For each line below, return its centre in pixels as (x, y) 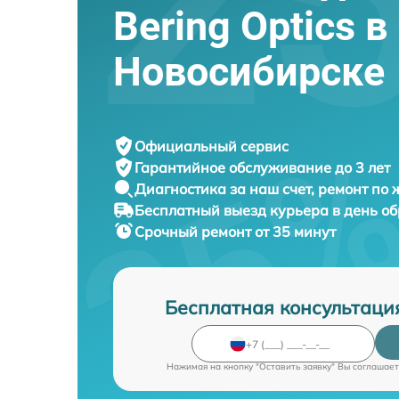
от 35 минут (295, 232)
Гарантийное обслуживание (235, 167)
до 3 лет (362, 167)
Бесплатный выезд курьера (233, 210)
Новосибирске (249, 72)
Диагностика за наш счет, (226, 189)
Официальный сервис (212, 146)
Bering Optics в (250, 26)
